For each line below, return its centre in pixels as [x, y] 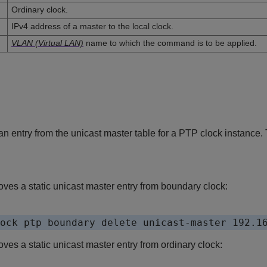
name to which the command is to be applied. [170, 43]
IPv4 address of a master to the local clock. [92, 27]
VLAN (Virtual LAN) [47, 43]
